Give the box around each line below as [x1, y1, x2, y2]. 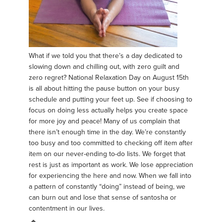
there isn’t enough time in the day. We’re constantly [29, 128, 186, 137]
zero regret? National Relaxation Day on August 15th [29, 73, 189, 82]
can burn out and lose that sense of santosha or [29, 193, 176, 202]
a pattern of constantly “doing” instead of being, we [29, 182, 185, 191]
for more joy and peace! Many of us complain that [29, 117, 180, 126]
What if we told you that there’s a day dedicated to [29, 52, 182, 60]
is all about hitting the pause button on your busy [29, 84, 179, 93]
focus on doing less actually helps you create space [29, 106, 188, 115]
